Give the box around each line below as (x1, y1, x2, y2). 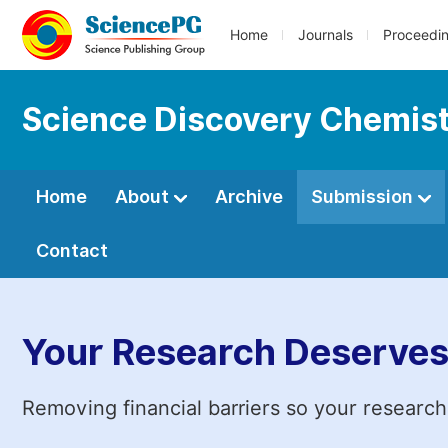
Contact (36, 240, 108, 261)
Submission (311, 186, 417, 207)
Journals (298, 27, 353, 43)
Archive (215, 186, 283, 207)
